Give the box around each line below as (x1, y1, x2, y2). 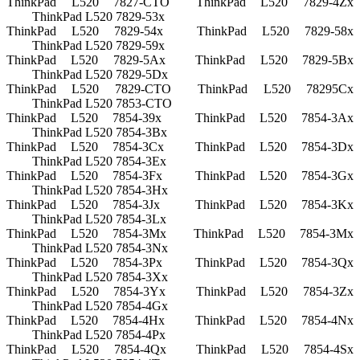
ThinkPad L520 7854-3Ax (194, 111, 354, 125)
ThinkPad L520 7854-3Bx (32, 125, 167, 140)
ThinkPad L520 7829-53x (32, 10, 165, 24)
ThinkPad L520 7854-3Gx (194, 169, 354, 183)
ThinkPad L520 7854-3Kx (194, 198, 354, 212)
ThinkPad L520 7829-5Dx (32, 67, 168, 82)
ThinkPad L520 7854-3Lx (32, 212, 166, 227)
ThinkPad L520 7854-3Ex (32, 154, 166, 169)
